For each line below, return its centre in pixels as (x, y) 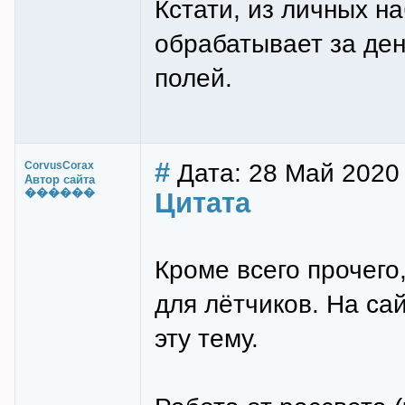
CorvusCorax (59, 165)
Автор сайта (60, 179)
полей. (193, 78)
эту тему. (207, 338)
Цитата (202, 203)
